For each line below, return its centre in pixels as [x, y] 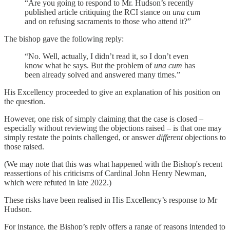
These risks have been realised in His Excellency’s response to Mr [111, 200]
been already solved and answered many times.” [102, 74]
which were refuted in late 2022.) [58, 182]
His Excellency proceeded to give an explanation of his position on [112, 92]
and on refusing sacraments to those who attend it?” [108, 21]
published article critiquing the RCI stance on [99, 12]
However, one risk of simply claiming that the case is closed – [104, 119]
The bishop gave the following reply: [64, 39]
